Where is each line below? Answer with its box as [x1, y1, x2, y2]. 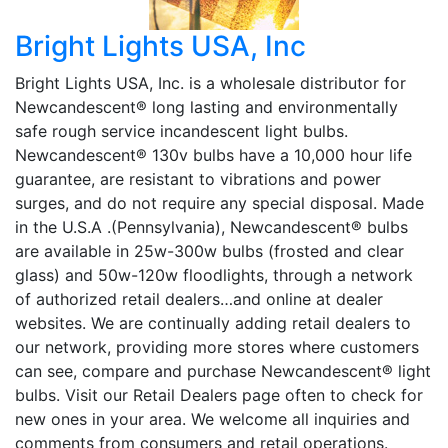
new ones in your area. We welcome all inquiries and [15, 408, 410, 429]
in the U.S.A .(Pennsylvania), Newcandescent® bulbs [15, 216, 408, 237]
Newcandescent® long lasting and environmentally [15, 96, 398, 117]
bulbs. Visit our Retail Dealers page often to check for [15, 384, 423, 405]
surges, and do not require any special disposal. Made [15, 192, 424, 213]
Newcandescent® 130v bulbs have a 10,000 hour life [15, 144, 412, 165]
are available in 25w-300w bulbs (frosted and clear [15, 240, 404, 261]
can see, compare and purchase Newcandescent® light [15, 360, 431, 381]
